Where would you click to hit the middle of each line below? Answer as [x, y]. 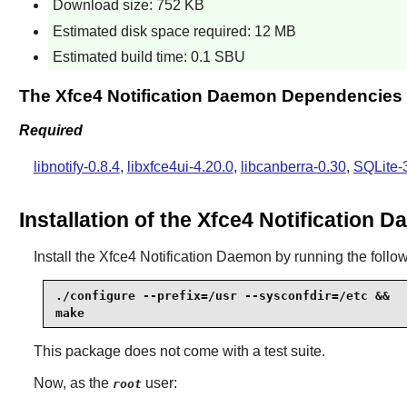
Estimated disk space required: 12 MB [174, 31]
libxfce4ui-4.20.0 [180, 166]
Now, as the [73, 383]
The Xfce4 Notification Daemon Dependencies [210, 96]
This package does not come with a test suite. [179, 352]
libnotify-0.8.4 [76, 166]
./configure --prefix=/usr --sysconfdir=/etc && [222, 295]
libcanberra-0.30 [293, 166]
